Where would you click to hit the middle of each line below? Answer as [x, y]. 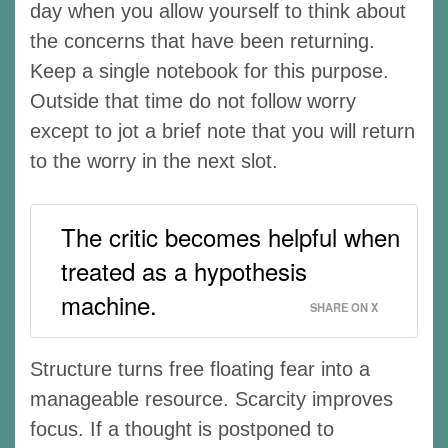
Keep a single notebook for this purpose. [209, 70]
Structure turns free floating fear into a [200, 368]
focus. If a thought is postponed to [182, 428]
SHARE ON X [344, 306]
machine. [109, 304]
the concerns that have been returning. [202, 40]
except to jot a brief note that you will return [222, 130]
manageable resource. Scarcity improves [211, 398]
